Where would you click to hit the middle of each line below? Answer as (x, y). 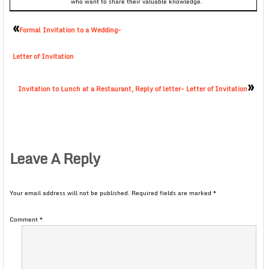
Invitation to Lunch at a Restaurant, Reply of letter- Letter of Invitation (132, 89)
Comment (25, 219)
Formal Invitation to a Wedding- (70, 30)
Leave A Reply (55, 159)
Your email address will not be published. (70, 193)
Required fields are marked (172, 193)
